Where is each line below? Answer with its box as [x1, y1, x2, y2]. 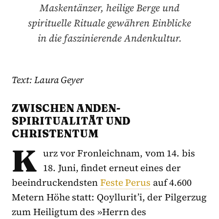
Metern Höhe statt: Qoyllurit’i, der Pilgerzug [12, 190, 207, 203]
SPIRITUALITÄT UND [12, 114, 131, 127]
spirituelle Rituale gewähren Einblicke [28, 16, 191, 30]
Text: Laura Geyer [12, 73, 84, 86]
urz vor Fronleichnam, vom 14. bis [43, 146, 196, 159]
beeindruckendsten [12, 175, 100, 189]
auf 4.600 [151, 175, 192, 189]
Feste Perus [100, 175, 151, 189]
